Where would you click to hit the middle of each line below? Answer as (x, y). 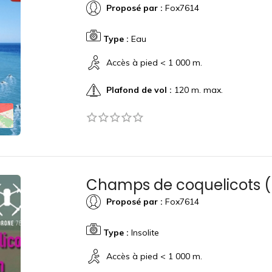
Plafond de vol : (139, 90)
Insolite (144, 233)
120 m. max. (197, 90)
